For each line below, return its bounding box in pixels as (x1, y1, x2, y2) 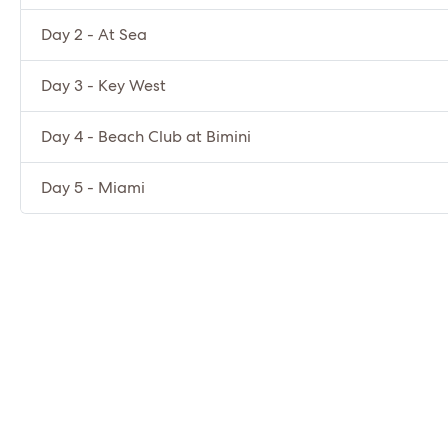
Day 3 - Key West (41, 78, 166, 94)
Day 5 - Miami (41, 180, 145, 196)
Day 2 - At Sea (41, 27, 147, 43)
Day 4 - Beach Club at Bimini (41, 129, 251, 145)
